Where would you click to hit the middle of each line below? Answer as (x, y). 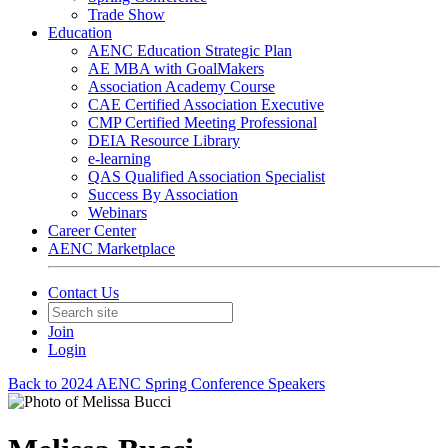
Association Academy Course (181, 86)
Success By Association (163, 194)
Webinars (117, 212)
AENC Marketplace (111, 248)
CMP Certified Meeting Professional (202, 122)
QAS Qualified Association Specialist (206, 176)
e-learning (119, 158)
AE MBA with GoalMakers (176, 68)
